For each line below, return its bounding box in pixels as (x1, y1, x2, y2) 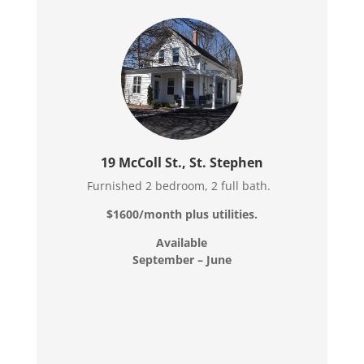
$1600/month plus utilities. (106, 206, 258, 222)
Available (156, 234, 208, 250)
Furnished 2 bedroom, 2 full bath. (86, 177, 277, 193)
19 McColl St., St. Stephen (100, 153, 263, 171)
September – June (132, 251, 232, 267)
